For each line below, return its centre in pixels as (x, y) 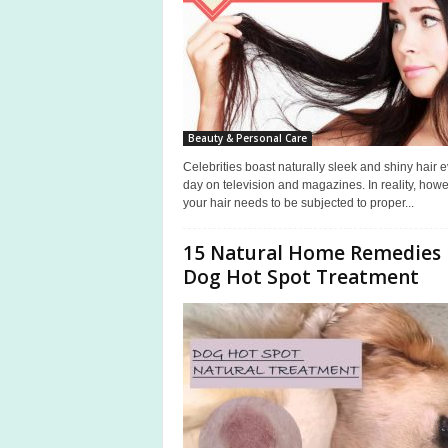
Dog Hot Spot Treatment (300, 277)
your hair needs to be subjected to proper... (298, 203)
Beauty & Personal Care (247, 138)
